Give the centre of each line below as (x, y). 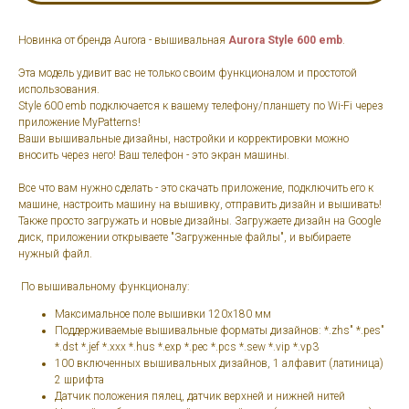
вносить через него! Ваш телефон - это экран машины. (154, 156)
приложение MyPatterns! (79, 123)
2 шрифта (79, 380)
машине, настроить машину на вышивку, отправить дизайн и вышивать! (200, 205)
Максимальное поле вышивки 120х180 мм (164, 315)
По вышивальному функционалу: (104, 287)
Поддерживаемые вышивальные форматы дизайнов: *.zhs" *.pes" (220, 331)
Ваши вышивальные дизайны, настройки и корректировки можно (184, 139)
